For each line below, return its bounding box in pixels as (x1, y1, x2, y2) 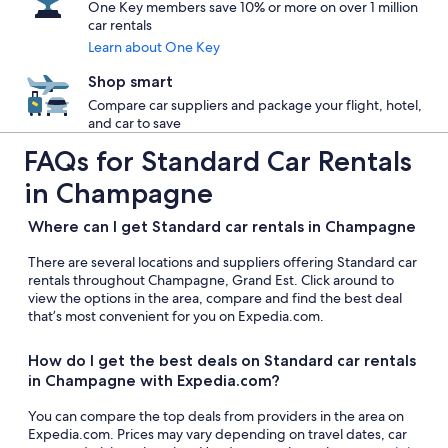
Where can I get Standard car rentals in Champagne (28, 217, 416, 236)
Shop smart (88, 72, 173, 91)
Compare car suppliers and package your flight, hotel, (88, 96, 422, 114)
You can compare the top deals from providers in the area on (28, 407, 404, 425)
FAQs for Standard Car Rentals (24, 144, 412, 178)
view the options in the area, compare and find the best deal (28, 289, 402, 307)
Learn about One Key (88, 38, 220, 56)
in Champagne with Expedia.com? (28, 371, 280, 390)
